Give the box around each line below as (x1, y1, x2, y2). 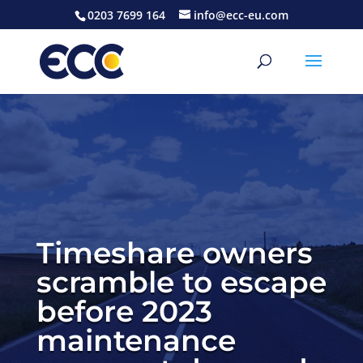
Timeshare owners (36, 235, 313, 271)
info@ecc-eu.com (193, 6, 288, 23)
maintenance (36, 322, 236, 358)
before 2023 (36, 293, 212, 329)
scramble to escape (36, 264, 327, 300)
